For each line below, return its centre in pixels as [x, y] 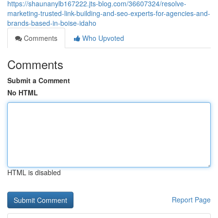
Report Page [191, 200]
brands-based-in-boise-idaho [52, 23]
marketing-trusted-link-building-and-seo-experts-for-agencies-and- [109, 13]
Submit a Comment [39, 80]
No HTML [23, 92]
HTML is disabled [34, 172]
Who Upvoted [102, 38]
